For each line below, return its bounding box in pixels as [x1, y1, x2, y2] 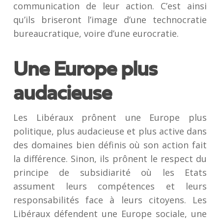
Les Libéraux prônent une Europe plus [13, 111, 207, 123]
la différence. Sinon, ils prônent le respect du [13, 153, 207, 165]
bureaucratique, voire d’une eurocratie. [13, 27, 179, 39]
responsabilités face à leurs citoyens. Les [13, 194, 207, 206]
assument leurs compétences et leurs [13, 180, 207, 192]
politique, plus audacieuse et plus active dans [13, 125, 207, 137]
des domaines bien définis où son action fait [13, 139, 207, 151]
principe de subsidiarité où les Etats [13, 166, 207, 178]
